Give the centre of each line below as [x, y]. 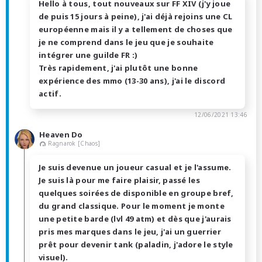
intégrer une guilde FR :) [88, 55]
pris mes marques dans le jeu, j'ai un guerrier [130, 232]
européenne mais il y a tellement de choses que [136, 30]
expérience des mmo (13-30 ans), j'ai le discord [132, 81]
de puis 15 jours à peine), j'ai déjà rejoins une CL [136, 17]
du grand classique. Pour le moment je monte [132, 206]
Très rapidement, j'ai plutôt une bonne [118, 68]
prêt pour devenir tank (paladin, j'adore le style [136, 245]
